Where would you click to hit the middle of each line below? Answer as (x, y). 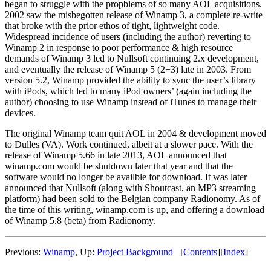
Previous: (24, 252)
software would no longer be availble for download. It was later (126, 177)
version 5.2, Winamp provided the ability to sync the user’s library (130, 80)
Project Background (135, 252)
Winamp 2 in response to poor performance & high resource (119, 47)
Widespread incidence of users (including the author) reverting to (128, 36)
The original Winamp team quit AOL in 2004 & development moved (135, 133)
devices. (20, 113)
